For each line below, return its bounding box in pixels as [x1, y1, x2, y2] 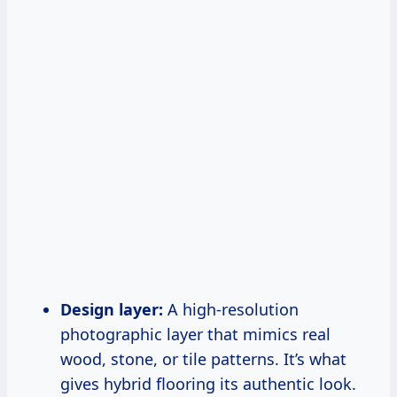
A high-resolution [163, 299, 299, 321]
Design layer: [60, 299, 163, 321]
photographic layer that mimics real [60, 323, 331, 346]
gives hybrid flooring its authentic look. [60, 373, 356, 395]
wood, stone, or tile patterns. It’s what [60, 348, 346, 370]
